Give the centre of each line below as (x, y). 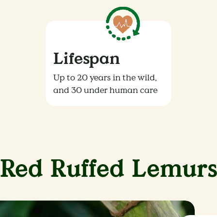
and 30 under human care (106, 90)
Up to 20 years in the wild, (105, 77)
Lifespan (87, 58)
